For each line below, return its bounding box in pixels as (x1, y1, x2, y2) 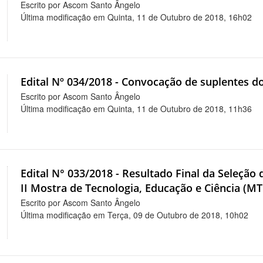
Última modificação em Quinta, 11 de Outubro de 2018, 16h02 (21, 11, 252, 23)
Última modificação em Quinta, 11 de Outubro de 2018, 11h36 (21, 102, 252, 114)
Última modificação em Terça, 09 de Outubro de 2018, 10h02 (21, 208, 249, 221)
